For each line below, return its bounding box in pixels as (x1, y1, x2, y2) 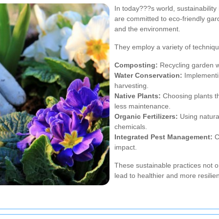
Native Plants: (114, 91, 161, 100)
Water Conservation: (114, 71, 182, 79)
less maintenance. (114, 102, 171, 110)
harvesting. (114, 81, 149, 89)
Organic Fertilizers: (114, 112, 178, 120)
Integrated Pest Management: (114, 132, 213, 141)
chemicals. (114, 122, 147, 131)
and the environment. (114, 24, 180, 33)
